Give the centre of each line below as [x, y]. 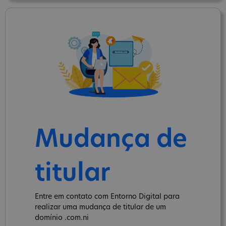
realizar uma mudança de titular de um [100, 207]
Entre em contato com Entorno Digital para [107, 197]
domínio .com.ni [62, 218]
